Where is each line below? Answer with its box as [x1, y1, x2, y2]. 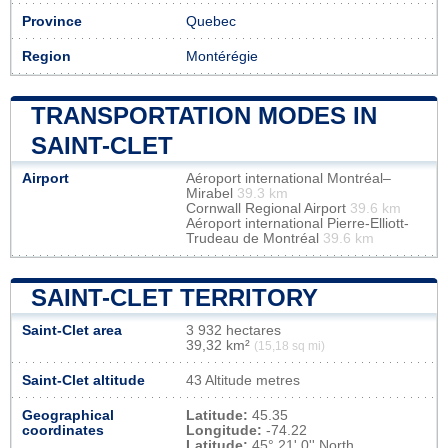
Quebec [186, 13, 236, 29]
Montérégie [186, 48, 258, 64]
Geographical [22, 407, 114, 423]
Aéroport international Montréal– [186, 170, 391, 186]
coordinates [22, 422, 104, 438]
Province [22, 13, 82, 29]
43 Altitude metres [186, 372, 300, 388]
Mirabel [186, 185, 237, 201]
